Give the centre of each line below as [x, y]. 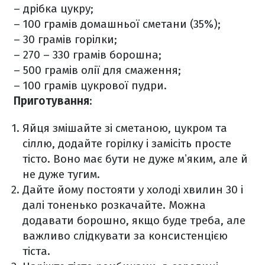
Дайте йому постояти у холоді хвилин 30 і [133, 190]
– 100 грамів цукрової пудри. [90, 85]
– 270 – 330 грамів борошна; [88, 55]
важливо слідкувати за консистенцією [125, 236]
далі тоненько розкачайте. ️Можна [114, 205]
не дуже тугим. [61, 174]
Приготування [51, 101]
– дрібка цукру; [54, 9]
